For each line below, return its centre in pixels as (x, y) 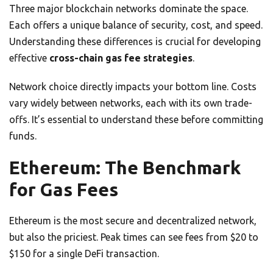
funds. (23, 136)
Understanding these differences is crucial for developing (135, 42)
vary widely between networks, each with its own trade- (131, 103)
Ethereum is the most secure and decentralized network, (133, 221)
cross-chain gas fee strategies (121, 58)
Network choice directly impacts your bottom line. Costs (133, 87)
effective (29, 58)
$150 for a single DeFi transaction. (84, 254)
